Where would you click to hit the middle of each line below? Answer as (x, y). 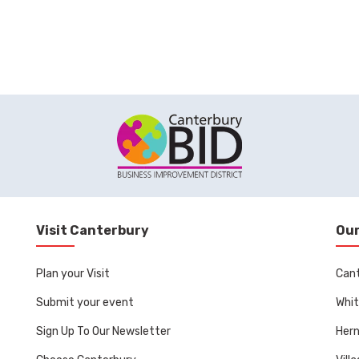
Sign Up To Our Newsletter (103, 331)
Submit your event (85, 303)
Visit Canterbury (92, 230)
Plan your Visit (73, 274)
